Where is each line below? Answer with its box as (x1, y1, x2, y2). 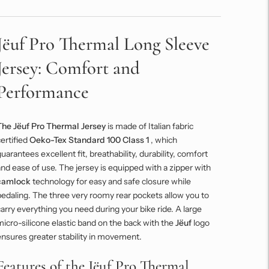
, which (148, 134, 177, 146)
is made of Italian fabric (105, 121, 193, 132)
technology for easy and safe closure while (30, 176, 191, 187)
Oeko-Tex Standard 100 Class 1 (29, 134, 149, 146)
